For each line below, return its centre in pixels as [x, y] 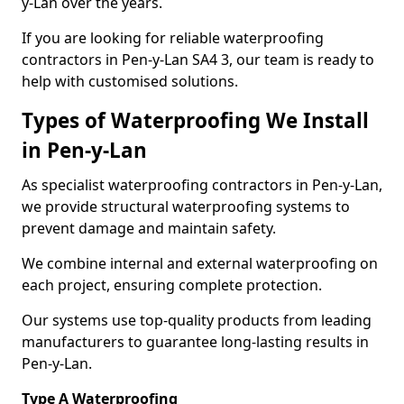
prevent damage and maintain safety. [149, 228]
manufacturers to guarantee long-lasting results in [195, 342]
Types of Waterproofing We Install [195, 120]
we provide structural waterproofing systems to [186, 207]
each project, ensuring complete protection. [172, 285]
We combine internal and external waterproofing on [200, 263]
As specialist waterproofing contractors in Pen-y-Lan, [202, 185]
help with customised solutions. [130, 81]
